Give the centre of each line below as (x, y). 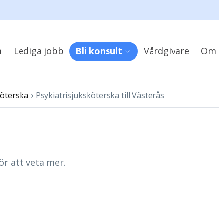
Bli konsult (99, 51)
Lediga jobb (38, 51)
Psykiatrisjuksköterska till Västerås (100, 95)
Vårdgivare (166, 51)
